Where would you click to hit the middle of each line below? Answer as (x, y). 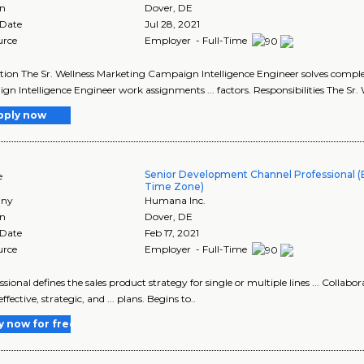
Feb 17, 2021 (172, 232)
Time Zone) (175, 186)
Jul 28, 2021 (173, 24)
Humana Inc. (175, 200)
